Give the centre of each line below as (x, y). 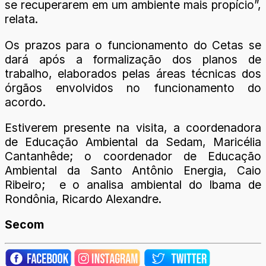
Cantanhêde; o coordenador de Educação (133, 156)
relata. (21, 19)
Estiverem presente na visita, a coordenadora (133, 127)
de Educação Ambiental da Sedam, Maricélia (133, 142)
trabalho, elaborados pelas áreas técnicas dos (133, 73)
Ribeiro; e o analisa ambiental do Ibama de (133, 184)
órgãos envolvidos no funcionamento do (133, 88)
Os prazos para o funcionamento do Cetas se (133, 45)
